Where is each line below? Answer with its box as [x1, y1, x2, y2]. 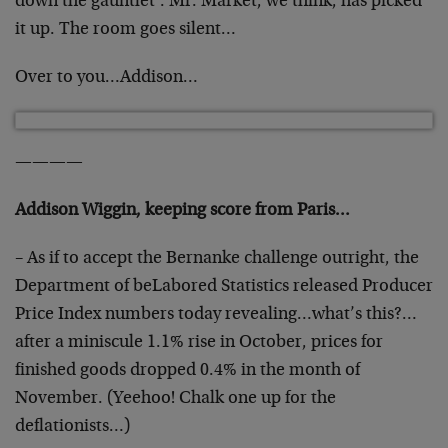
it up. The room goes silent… [15, 21, 236, 39]
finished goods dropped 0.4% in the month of [15, 362, 360, 380]
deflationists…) [15, 418, 130, 436]
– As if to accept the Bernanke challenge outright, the [15, 250, 419, 268]
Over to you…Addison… [15, 69, 198, 87]
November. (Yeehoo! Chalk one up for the [15, 390, 336, 408]
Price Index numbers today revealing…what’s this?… [15, 306, 417, 324]
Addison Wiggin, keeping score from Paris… [15, 202, 350, 220]
